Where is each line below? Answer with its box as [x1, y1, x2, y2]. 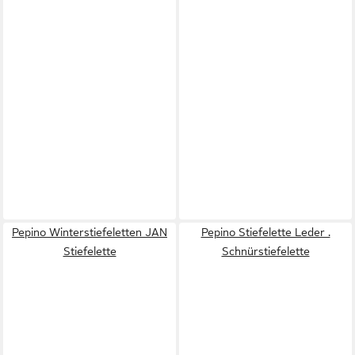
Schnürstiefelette [221, 245, 310, 258]
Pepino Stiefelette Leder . [200, 226, 330, 239]
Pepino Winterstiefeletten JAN [12, 226, 167, 239]
